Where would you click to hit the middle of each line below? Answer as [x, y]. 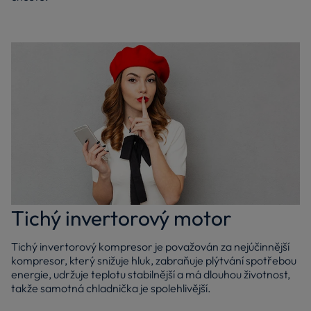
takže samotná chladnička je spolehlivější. [111, 288]
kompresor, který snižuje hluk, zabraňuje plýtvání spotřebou [154, 260]
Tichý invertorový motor [121, 218]
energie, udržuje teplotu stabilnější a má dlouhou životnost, [151, 274]
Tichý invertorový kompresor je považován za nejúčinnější [150, 246]
